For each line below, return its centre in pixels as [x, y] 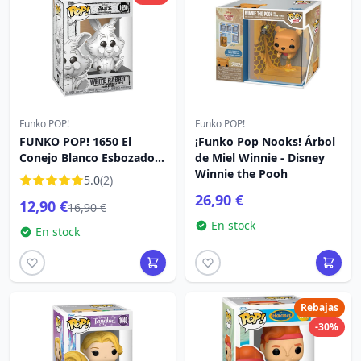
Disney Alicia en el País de [91, 174]
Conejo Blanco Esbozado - [91, 158]
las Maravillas [57, 190]
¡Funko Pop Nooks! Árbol [265, 141]
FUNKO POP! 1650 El [75, 141]
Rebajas [320, 307]
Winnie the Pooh [241, 174]
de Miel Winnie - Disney [260, 158]
